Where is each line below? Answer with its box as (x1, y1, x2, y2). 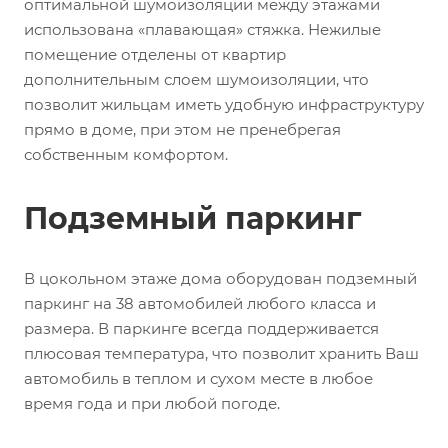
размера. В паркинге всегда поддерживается (24, 318, 379, 338)
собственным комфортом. (24, 144, 228, 164)
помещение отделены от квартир (24, 44, 286, 64)
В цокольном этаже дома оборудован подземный (24, 268, 417, 288)
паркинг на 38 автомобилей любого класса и (24, 293, 376, 313)
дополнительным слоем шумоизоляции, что (24, 69, 369, 89)
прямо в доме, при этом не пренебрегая (24, 119, 341, 139)
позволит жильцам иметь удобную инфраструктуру (24, 94, 424, 114)
